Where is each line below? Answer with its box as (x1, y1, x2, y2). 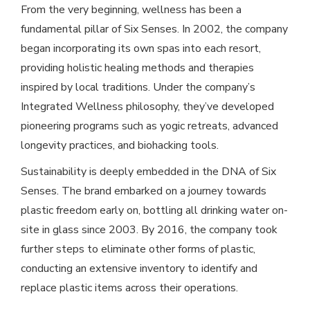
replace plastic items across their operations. (21, 280, 241, 296)
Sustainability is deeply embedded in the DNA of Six (21, 164, 276, 180)
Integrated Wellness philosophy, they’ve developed (21, 99, 274, 115)
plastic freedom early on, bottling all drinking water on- (21, 203, 288, 219)
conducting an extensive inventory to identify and (21, 261, 257, 277)
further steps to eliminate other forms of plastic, (21, 241, 255, 257)
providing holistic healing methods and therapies (21, 60, 254, 76)
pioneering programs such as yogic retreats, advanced (21, 118, 278, 134)
